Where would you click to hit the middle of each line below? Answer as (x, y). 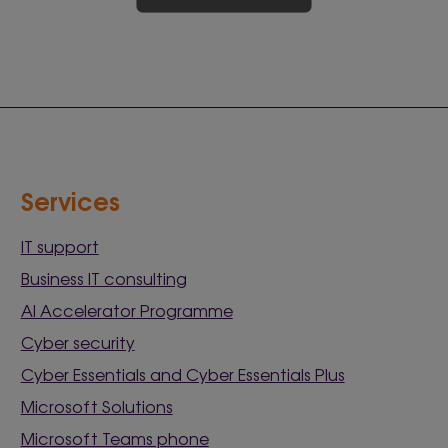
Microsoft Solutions (96, 405)
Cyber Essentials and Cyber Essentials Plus (182, 373)
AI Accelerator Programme (126, 309)
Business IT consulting (103, 277)
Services (70, 199)
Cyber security (77, 341)
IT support (59, 245)
